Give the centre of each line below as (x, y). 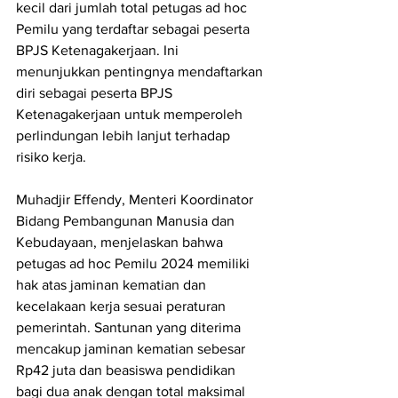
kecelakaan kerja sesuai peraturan (123, 306)
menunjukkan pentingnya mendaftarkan (141, 71)
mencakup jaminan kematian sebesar (132, 348)
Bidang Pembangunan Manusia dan (127, 220)
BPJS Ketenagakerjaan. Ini (99, 50)
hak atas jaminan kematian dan (113, 284)
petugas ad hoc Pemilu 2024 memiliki (135, 263)
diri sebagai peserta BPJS (96, 92)
